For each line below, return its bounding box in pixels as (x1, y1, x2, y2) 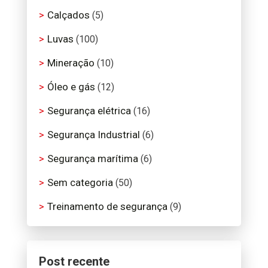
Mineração (47, 56, 95, 69)
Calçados (47, 8, 90, 21)
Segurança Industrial (47, 128, 140, 141)
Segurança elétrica (47, 104, 131, 117)
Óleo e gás (47, 80, 95, 93)
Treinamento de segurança (47, 200, 167, 212)
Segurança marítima (47, 152, 138, 165)
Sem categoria (47, 176, 113, 188)
